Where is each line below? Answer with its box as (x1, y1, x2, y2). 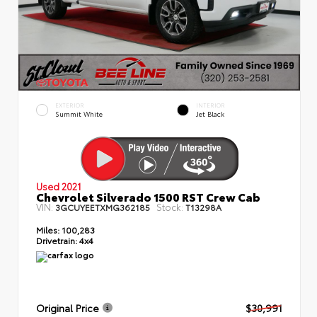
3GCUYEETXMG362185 (55, 200, 150, 213)
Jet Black (196, 108, 224, 118)
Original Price (36, 300, 99, 315)
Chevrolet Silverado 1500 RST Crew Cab (36, 188, 260, 204)
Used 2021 (36, 179, 81, 192)
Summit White (55, 108, 103, 118)
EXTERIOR (55, 100, 84, 109)
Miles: (36, 223, 59, 236)
